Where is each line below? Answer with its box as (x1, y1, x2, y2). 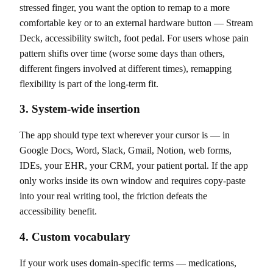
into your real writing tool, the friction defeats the (19, 191, 207, 202)
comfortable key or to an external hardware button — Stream (19, 17, 253, 28)
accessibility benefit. (19, 206, 97, 217)
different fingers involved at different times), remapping (19, 63, 232, 74)
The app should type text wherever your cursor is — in (19, 130, 230, 141)
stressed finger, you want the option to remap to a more (19, 2, 230, 13)
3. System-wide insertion (19, 102, 140, 116)
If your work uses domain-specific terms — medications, (19, 257, 236, 268)
